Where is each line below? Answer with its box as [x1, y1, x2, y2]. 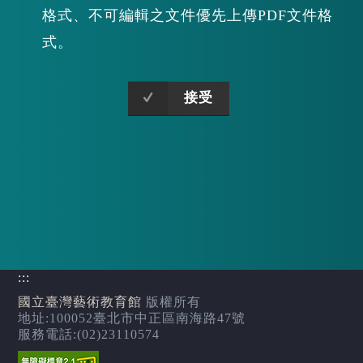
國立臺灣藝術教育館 [18, 295, 143, 309]
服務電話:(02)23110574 [18, 327, 160, 341]
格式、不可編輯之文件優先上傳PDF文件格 [42, 7, 334, 23]
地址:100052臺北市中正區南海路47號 [18, 311, 246, 325]
